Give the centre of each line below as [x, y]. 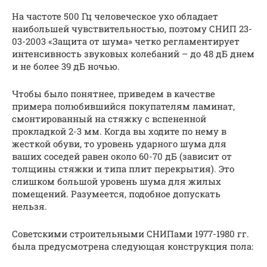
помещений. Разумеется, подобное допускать [116, 193]
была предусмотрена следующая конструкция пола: [133, 246]
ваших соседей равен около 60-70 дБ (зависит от [122, 156]
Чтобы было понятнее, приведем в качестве [114, 93]
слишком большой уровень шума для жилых [117, 181]
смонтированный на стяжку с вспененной [109, 118]
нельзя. [30, 206]
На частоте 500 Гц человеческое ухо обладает [115, 16]
